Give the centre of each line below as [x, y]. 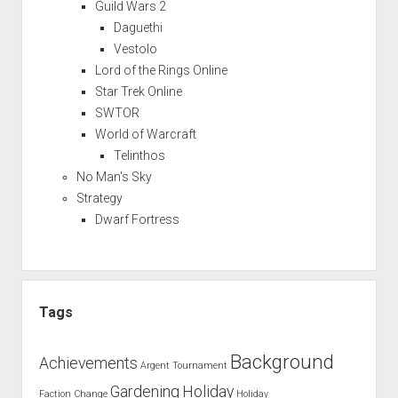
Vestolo [135, 48]
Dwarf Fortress [137, 219]
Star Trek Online [138, 91]
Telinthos [139, 155]
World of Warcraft [145, 134]
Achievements [88, 363]
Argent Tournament [183, 365]
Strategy [99, 198]
